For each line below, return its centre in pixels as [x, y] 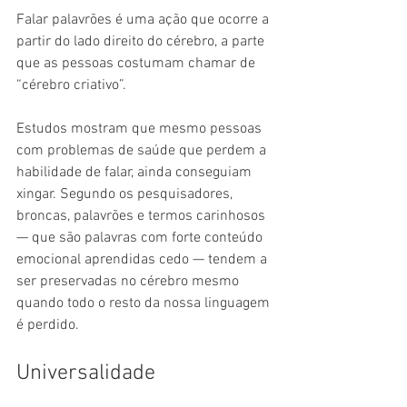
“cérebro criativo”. [71, 86]
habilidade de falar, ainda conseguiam [136, 173]
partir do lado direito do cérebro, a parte [142, 42]
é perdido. [48, 326]
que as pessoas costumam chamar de [138, 64]
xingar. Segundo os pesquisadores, [126, 195]
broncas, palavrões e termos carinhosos [143, 217]
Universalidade [86, 374]
